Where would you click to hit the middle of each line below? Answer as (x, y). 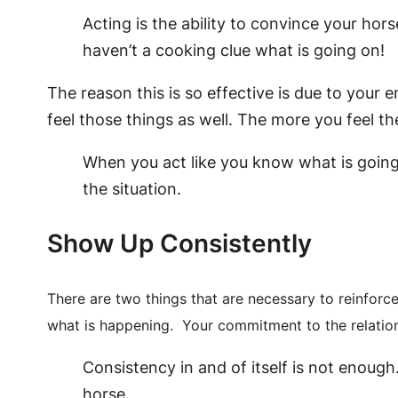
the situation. (134, 189)
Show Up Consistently (179, 244)
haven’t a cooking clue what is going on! (233, 51)
